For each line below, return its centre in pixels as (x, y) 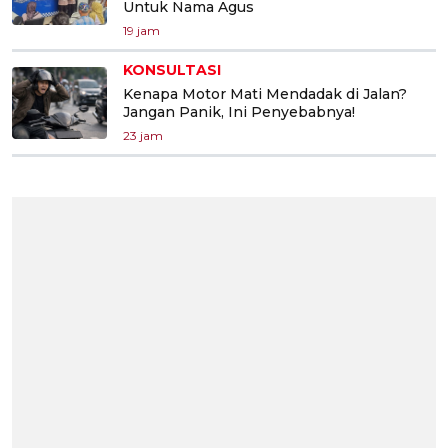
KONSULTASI (172, 69)
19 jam (141, 30)
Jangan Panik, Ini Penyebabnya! (239, 111)
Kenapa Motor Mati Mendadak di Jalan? (265, 93)
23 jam (143, 135)
